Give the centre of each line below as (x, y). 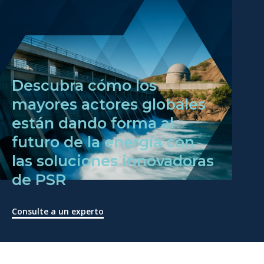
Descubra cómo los (84, 85)
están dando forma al (93, 123)
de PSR (39, 179)
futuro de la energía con (103, 142)
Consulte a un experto (58, 211)
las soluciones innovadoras (113, 161)
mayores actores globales (109, 104)
